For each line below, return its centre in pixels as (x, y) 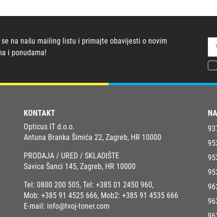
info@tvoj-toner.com (78, 206)
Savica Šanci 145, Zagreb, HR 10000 (80, 166)
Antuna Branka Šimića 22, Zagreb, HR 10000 (93, 137)
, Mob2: (110, 195)
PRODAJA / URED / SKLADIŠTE (71, 155)
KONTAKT (39, 113)
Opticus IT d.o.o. (49, 126)
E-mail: (35, 206)
